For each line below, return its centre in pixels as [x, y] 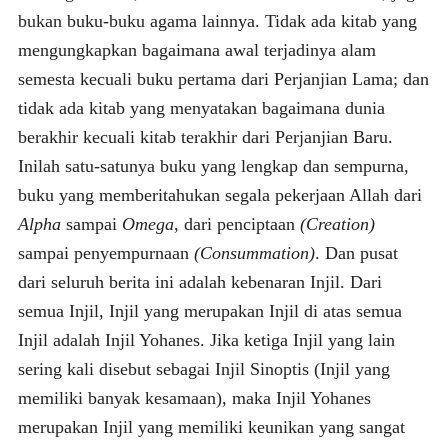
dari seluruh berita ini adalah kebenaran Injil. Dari [199, 281]
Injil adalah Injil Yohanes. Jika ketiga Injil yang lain [206, 339]
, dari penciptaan [234, 223]
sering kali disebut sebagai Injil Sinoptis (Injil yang [203, 368]
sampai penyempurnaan [103, 252]
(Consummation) [251, 252]
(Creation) [334, 223]
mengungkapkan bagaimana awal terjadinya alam [196, 49]
